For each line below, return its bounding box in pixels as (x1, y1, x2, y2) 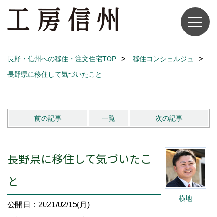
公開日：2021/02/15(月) (7, 201, 90, 209)
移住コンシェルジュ (133, 55, 194, 62)
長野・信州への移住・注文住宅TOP (7, 55, 116, 62)
